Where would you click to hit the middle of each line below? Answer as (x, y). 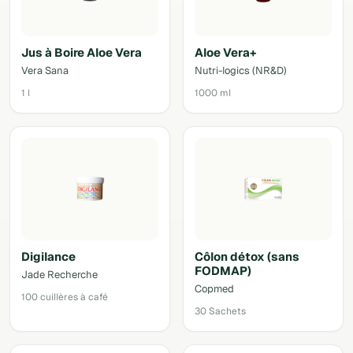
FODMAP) (223, 271)
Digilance (48, 256)
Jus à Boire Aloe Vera (82, 52)
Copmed (214, 289)
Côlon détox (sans (247, 256)
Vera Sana (45, 71)
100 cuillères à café (65, 297)
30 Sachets (220, 311)
